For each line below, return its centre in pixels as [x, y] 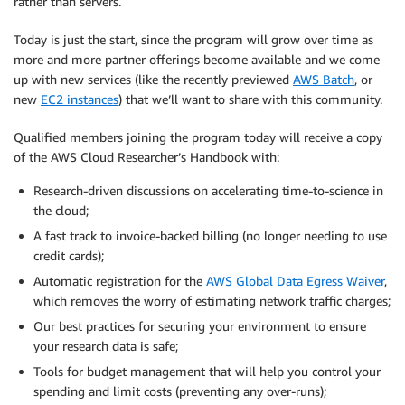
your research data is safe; [106, 346]
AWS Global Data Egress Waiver [295, 281]
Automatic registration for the [120, 281]
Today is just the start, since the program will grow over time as [193, 39]
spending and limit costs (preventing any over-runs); [180, 391]
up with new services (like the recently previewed [153, 79]
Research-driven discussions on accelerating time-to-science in [208, 190]
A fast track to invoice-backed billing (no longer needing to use [210, 235]
